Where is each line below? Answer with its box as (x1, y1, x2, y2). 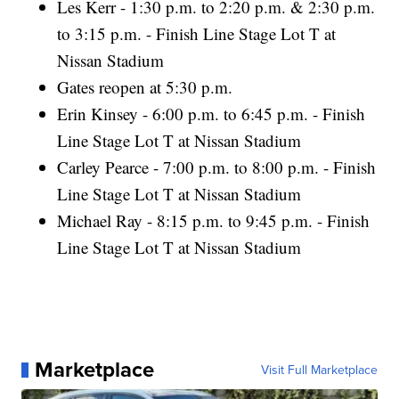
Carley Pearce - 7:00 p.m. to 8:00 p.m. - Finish (57, 156, 377, 179)
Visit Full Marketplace (260, 361, 378, 379)
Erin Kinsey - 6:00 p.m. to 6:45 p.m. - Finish (57, 102, 366, 126)
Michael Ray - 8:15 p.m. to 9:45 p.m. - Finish (57, 209, 370, 232)
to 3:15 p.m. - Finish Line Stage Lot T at (57, 22, 337, 45)
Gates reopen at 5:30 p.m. (57, 76, 233, 99)
